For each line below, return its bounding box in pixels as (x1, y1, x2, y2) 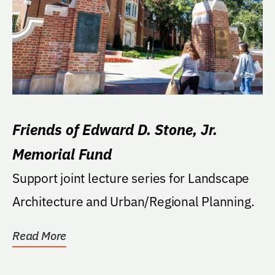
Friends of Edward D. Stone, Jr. (12, 119, 217, 139)
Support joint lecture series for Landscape (12, 169, 250, 187)
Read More (12, 228, 67, 243)
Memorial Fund (79, 144, 112, 164)
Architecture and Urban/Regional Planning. (12, 192, 255, 210)
